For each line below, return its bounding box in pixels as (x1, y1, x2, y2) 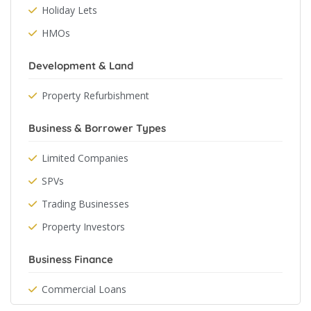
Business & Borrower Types (28, 121, 166, 135)
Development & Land (28, 59, 133, 72)
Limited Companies (42, 151, 128, 165)
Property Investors (42, 220, 125, 233)
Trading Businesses (42, 197, 129, 210)
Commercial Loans (42, 283, 126, 296)
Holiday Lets (42, 3, 97, 17)
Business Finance (28, 253, 113, 266)
